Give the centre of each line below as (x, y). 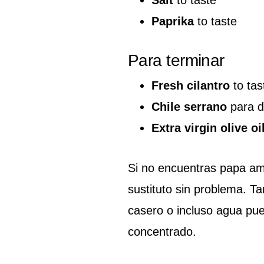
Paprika (173, 21)
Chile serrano (189, 106)
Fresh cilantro (191, 85)
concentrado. (162, 231)
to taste (215, 21)
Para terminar (176, 60)
